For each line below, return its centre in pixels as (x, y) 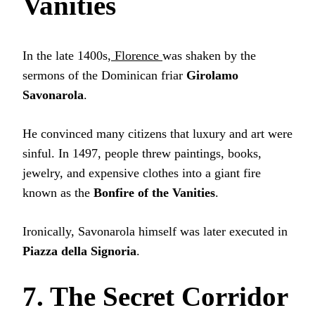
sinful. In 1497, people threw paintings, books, (142, 153)
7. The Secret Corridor (155, 296)
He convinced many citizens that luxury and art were (157, 133)
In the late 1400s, (67, 55)
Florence (137, 55)
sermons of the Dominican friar (104, 75)
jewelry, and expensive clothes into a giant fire (142, 173)
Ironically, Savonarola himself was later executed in (155, 231)
